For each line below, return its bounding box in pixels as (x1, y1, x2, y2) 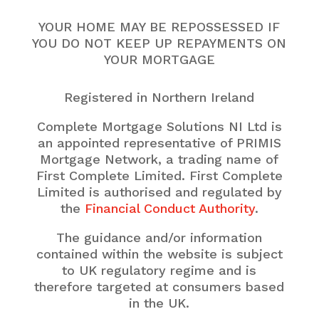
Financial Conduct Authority (84, 200, 255, 216)
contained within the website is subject (36, 246, 283, 261)
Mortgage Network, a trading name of (40, 151, 279, 167)
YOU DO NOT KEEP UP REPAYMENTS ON (32, 35, 287, 51)
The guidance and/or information (56, 229, 263, 245)
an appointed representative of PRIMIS (37, 135, 281, 150)
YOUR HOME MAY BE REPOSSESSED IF (38, 19, 281, 34)
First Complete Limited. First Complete (36, 167, 283, 183)
